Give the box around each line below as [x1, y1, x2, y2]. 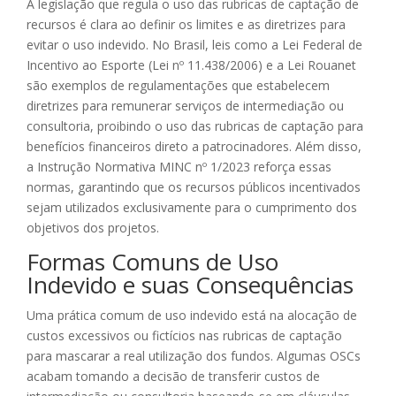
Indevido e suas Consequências [27, 269, 354, 301]
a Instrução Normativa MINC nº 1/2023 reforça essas [27, 158, 331, 176]
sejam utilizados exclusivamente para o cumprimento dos [27, 199, 357, 217]
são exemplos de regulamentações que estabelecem [27, 77, 330, 95]
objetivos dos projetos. [27, 219, 159, 237]
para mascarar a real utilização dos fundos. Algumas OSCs [27, 347, 361, 365]
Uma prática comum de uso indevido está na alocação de [27, 307, 357, 324]
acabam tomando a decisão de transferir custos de [27, 368, 320, 385]
